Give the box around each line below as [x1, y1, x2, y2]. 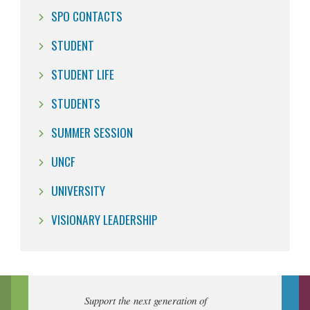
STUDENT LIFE [51, 64, 114, 83]
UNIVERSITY [51, 181, 105, 199]
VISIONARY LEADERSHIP [51, 210, 157, 228]
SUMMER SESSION [51, 122, 133, 141]
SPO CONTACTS [51, 6, 122, 25]
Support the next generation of [84, 293, 207, 307]
